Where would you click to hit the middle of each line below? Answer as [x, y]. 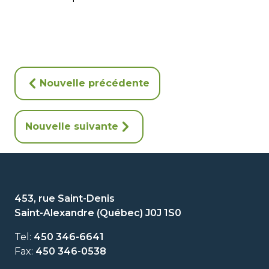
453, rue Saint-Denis [65, 198]
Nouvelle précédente [95, 83]
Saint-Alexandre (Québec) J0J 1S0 [98, 213]
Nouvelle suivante [72, 126]
